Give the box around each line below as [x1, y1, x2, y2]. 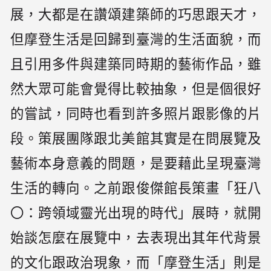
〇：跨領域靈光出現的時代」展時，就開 [10, 206, 261, 221]
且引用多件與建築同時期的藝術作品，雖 [10, 57, 261, 73]
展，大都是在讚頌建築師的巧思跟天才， [10, 7, 261, 23]
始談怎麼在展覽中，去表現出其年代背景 [10, 230, 261, 246]
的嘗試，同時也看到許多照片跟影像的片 [10, 106, 261, 122]
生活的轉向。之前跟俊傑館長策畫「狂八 [10, 181, 261, 197]
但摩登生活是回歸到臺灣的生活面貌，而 [10, 32, 261, 48]
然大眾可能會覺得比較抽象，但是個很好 [10, 82, 261, 97]
